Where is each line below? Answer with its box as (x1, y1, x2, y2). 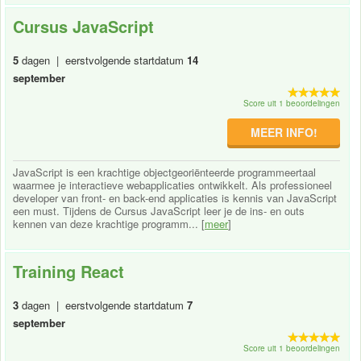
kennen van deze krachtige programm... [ (13, 215, 205, 231)
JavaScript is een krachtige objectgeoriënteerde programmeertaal (13, 164, 316, 180)
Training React (13, 259, 124, 283)
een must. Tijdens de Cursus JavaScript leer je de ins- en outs (13, 202, 305, 218)
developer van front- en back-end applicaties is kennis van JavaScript (13, 189, 337, 205)
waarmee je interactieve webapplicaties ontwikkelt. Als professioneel (13, 176, 332, 193)
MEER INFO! (250, 123, 317, 140)
